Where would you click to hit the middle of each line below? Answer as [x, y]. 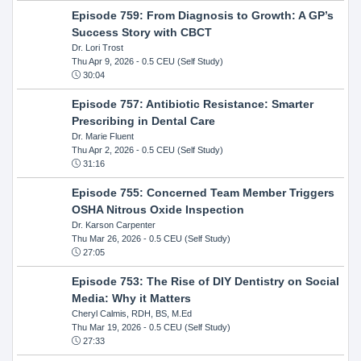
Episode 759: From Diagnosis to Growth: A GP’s [202, 15]
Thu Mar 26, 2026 [106, 238]
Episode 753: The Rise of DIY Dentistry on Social [205, 281]
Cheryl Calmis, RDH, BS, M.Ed [131, 313]
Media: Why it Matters [131, 298]
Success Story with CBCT [141, 32]
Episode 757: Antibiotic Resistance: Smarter [192, 104]
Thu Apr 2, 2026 [102, 149]
